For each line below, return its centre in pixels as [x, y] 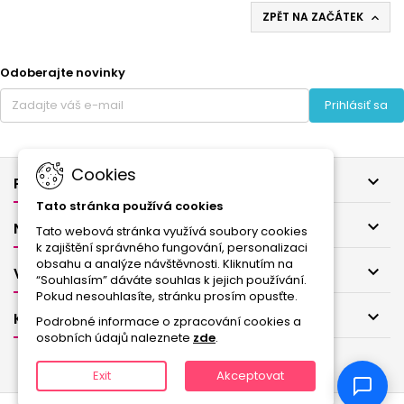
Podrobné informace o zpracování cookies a [169, 321]
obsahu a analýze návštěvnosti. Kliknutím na [165, 264]
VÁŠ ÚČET [48, 274]
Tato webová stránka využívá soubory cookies [172, 231]
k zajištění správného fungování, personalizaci [172, 248]
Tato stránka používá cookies [129, 206]
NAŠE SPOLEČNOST [81, 229]
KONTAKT [48, 319]
